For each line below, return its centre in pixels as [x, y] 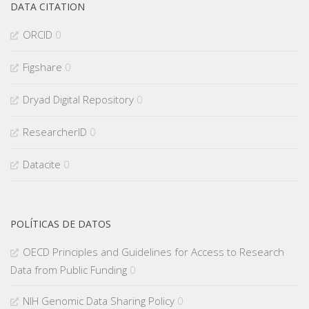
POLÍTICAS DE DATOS [61, 223]
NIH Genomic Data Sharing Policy [99, 300]
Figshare [42, 67]
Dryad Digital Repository [78, 99]
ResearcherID [55, 131]
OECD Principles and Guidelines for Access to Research [153, 251]
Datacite [42, 164]
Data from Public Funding [69, 269]
